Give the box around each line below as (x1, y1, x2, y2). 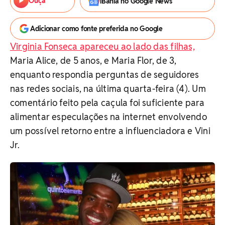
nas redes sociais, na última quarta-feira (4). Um (10, 83, 206, 94)
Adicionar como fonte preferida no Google (30, 24, 163, 33)
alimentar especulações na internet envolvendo (10, 111, 207, 123)
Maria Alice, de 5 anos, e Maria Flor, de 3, (10, 55, 177, 66)
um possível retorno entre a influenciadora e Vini (10, 125, 210, 137)
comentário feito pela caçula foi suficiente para (10, 97, 205, 108)
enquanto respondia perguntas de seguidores (10, 69, 199, 80)
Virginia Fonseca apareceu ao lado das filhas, (10, 41, 195, 52)
